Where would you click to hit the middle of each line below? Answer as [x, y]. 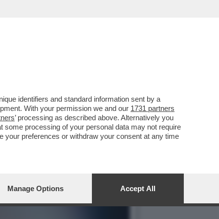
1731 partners [153, 108]
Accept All [138, 188]
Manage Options [35, 188]
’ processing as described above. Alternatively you [94, 118]
